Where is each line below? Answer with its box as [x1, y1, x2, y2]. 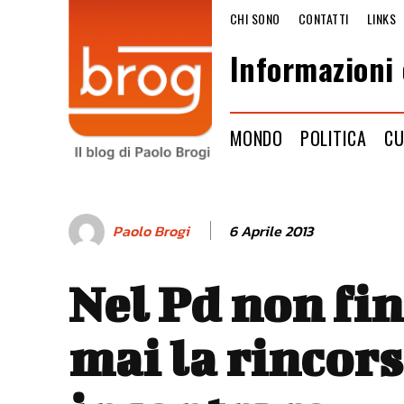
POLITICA [300, 124, 367, 151]
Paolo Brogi [113, 220, 189, 243]
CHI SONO [229, 8, 280, 28]
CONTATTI [298, 8, 349, 28]
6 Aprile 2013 [229, 219, 313, 242]
